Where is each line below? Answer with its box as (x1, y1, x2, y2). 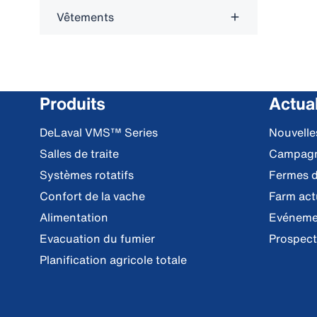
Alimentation (40, 209, 108, 226)
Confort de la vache (40, 188, 145, 204)
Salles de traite (40, 145, 119, 162)
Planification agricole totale (40, 251, 187, 268)
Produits (40, 91, 105, 116)
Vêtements (57, 8, 114, 25)
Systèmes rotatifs (40, 166, 134, 183)
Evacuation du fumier (40, 230, 155, 247)
